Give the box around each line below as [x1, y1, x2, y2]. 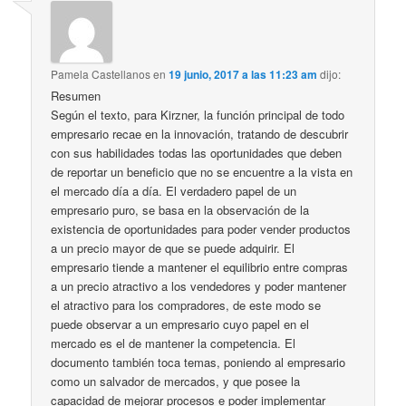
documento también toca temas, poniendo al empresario [51, 353, 346, 371]
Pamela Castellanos [51, 65, 151, 82]
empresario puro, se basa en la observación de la [51, 200, 310, 218]
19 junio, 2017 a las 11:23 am [169, 65, 318, 82]
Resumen [51, 86, 101, 104]
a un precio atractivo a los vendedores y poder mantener [51, 276, 347, 295]
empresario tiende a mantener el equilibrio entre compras [51, 257, 349, 275]
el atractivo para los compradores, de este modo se [51, 295, 322, 314]
